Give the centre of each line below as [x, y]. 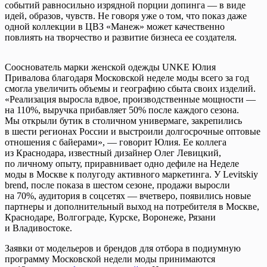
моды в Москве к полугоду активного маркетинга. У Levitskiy [131, 174]
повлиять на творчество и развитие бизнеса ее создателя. [121, 37]
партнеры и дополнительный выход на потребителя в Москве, [132, 206]
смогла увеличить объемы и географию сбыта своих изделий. [130, 88]
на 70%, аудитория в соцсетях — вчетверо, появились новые [128, 195]
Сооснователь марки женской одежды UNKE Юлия [110, 67]
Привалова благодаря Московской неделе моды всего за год [127, 77]
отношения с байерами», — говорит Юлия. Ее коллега [116, 142]
